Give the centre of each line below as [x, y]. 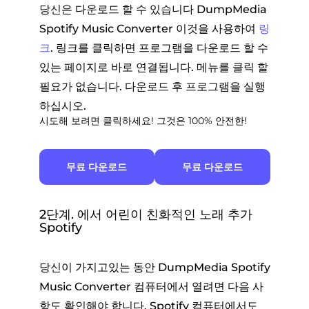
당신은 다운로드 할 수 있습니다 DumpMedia [153, 9]
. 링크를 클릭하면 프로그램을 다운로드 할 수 [159, 48]
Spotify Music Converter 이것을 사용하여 [149, 28]
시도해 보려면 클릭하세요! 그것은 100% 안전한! [143, 120]
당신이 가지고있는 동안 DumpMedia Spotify [154, 267]
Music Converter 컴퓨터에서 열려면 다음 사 [151, 286]
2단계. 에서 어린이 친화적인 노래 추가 [146, 214]
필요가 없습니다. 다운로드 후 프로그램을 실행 [152, 86]
